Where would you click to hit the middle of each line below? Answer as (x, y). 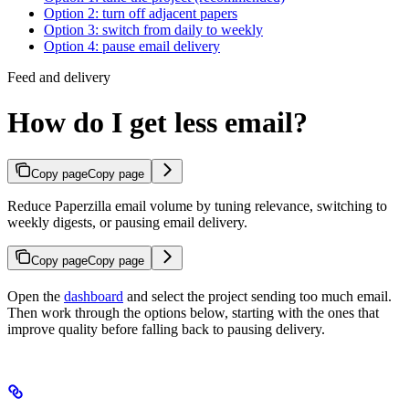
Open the (36, 297)
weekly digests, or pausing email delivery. (127, 223)
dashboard (94, 297)
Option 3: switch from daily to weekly (153, 30)
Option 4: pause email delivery (132, 47)
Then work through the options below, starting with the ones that (193, 313)
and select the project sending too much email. (257, 297)
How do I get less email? (157, 122)
